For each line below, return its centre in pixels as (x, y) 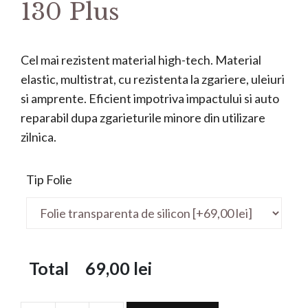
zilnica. (38, 136)
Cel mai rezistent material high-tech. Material (141, 59)
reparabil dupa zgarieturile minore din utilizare (143, 117)
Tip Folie (49, 179)
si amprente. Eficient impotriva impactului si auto (150, 98)
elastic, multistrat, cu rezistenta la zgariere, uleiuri (153, 79)
